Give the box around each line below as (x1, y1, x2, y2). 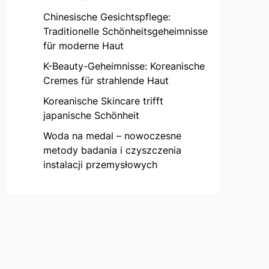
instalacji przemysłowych (43, 159, 157, 171)
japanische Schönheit (43, 109, 139, 122)
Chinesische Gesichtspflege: (43, 11, 171, 23)
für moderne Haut (43, 40, 124, 52)
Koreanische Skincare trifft (43, 95, 163, 107)
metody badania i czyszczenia (43, 144, 181, 157)
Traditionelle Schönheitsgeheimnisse (43, 25, 208, 38)
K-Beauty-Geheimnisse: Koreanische (43, 60, 205, 73)
